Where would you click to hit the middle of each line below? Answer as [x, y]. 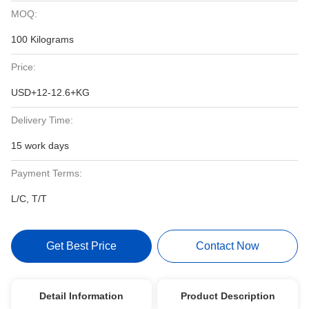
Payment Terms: [47, 173]
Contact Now [228, 246]
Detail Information [81, 296]
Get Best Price [81, 246]
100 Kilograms [42, 39]
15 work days [40, 146]
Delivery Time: [42, 120]
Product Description [228, 296]
